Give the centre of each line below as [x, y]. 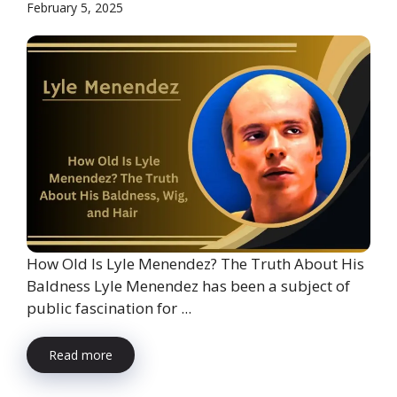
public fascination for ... [109, 307]
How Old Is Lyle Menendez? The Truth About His [195, 263]
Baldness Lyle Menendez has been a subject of [188, 285]
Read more [81, 354]
